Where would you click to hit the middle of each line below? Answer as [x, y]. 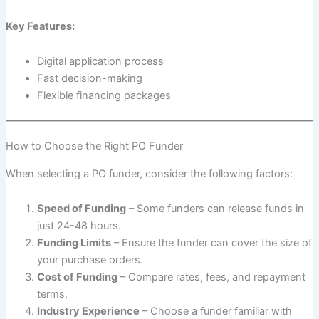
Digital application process [100, 62]
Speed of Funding [81, 209]
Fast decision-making [89, 79]
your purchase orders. [90, 260]
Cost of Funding [77, 277]
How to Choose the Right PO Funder [94, 146]
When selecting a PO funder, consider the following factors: [149, 173]
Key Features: [40, 26]
